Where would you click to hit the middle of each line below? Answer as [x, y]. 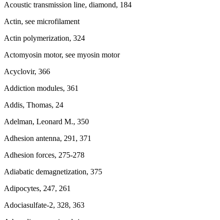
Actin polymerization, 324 [44, 38]
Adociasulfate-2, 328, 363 [44, 205]
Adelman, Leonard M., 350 [46, 122]
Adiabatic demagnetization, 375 [53, 172]
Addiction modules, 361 [41, 88]
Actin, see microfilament [42, 21]
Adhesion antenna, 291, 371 [48, 138]
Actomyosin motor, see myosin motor [62, 55]
